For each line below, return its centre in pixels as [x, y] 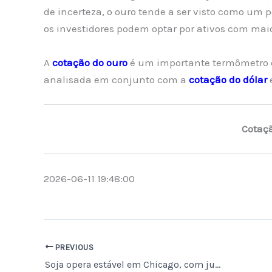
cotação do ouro [90, 62]
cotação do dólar [228, 79]
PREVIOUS [73, 247]
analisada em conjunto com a [116, 79]
